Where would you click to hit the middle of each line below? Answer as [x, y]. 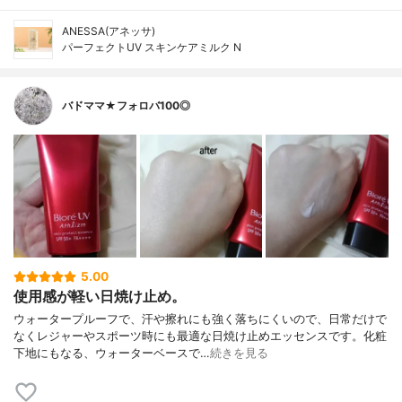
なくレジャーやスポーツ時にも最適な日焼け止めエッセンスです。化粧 [200, 336]
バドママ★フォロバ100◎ [126, 106]
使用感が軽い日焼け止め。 [100, 297]
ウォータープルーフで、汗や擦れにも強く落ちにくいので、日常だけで [200, 319]
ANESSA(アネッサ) [109, 31]
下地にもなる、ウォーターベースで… [112, 353]
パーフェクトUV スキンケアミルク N [152, 48]
